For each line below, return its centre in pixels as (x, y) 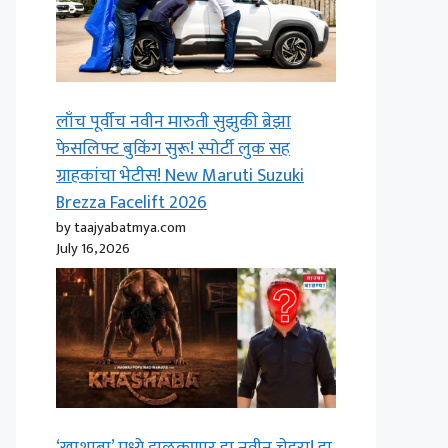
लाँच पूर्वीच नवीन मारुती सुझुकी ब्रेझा (173, 122)
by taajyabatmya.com (121, 227)
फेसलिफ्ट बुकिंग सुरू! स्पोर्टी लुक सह (173, 149)
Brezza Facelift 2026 (131, 203)
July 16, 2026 (93, 248)
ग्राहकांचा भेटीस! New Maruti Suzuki (180, 176)
